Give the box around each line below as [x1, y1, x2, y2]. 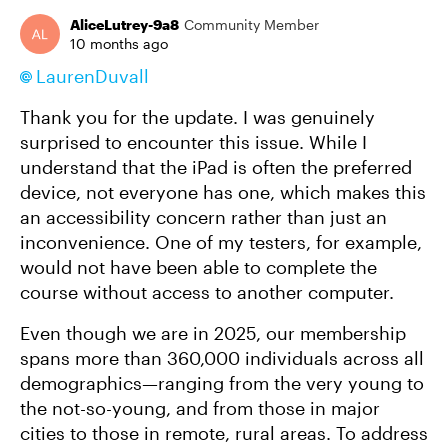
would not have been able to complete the [20, 256, 377, 278]
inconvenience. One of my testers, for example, [20, 231, 422, 253]
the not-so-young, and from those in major [20, 397, 380, 419]
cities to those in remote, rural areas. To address [20, 422, 428, 444]
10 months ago [70, 35, 168, 52]
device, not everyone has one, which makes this [20, 181, 426, 203]
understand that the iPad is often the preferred [20, 156, 412, 178]
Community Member [184, 16, 319, 33]
